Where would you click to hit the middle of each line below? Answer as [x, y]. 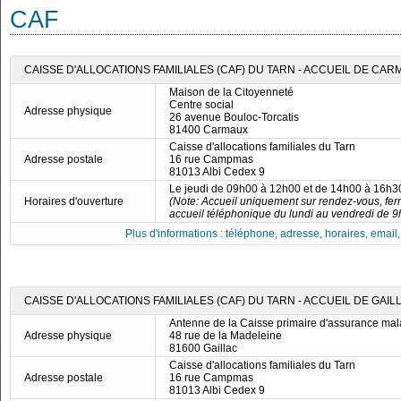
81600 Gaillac [203, 348]
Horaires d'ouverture [74, 201]
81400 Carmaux [209, 130]
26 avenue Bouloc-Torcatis [234, 117]
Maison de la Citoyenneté [231, 92]
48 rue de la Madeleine [226, 336]
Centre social [201, 105]
